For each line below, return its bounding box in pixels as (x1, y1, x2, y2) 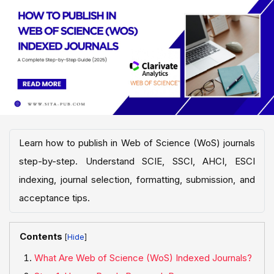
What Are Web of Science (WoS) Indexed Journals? (34, 252, 252, 264)
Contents (20, 230, 62, 242)
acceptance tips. (19, 192, 90, 204)
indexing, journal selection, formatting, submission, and (19, 174, 255, 186)
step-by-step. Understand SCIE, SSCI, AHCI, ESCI (19, 155, 255, 168)
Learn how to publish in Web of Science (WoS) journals (19, 137, 255, 149)
